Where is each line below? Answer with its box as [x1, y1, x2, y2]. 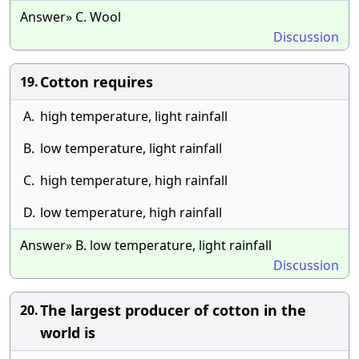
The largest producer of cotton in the [40, 301, 306, 320]
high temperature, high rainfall [40, 171, 228, 189]
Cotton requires [40, 72, 153, 91]
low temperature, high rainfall [40, 204, 222, 221]
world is [40, 323, 95, 342]
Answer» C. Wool [20, 8, 121, 26]
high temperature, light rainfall [40, 107, 228, 125]
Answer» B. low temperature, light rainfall [20, 236, 272, 254]
